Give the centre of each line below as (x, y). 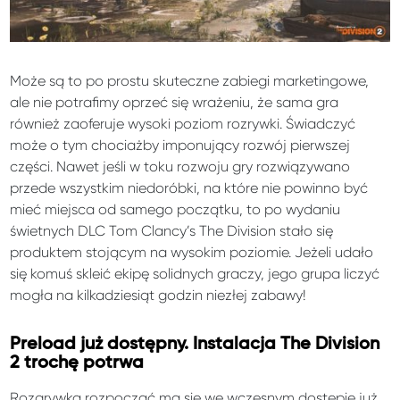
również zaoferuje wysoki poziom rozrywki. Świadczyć (183, 124)
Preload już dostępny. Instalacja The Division (195, 345)
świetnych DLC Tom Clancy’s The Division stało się (172, 231)
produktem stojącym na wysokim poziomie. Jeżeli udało (192, 253)
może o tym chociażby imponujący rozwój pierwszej (180, 146)
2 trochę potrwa (77, 363)
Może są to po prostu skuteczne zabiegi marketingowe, (190, 81)
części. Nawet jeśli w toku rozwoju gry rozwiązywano (180, 167)
